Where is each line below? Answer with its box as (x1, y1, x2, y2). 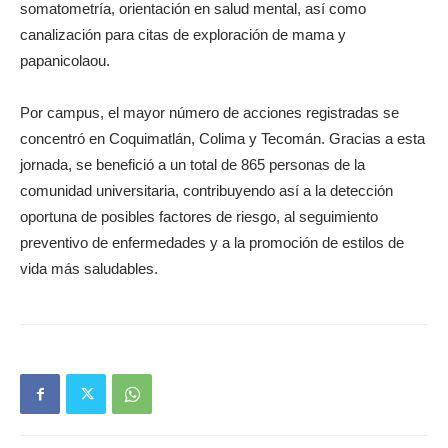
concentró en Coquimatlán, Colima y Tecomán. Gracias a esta (20, 130, 425, 147)
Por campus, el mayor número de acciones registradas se (20, 104, 399, 121)
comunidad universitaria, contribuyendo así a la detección (20, 182, 393, 199)
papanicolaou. (20, 52, 110, 69)
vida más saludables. (20, 260, 158, 277)
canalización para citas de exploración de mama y (20, 26, 346, 43)
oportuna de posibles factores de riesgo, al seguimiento (20, 208, 378, 225)
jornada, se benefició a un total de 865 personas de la (20, 156, 365, 173)
